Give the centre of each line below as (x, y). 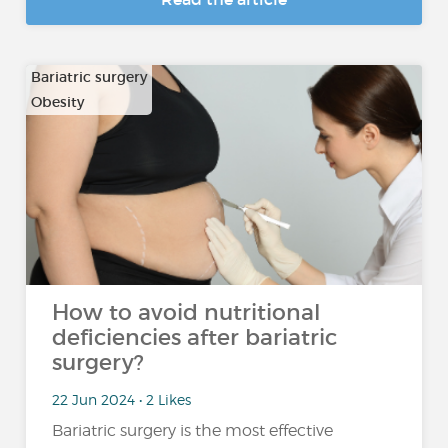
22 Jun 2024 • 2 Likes (122, 399)
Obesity (58, 102)
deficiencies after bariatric (195, 337)
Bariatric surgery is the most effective (193, 430)
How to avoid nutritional (186, 312)
